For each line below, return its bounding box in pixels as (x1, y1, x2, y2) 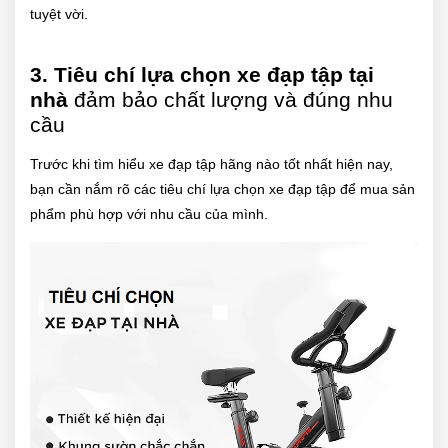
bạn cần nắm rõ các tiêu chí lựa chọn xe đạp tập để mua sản (30, 181, 415, 198)
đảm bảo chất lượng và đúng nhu (74, 88, 393, 112)
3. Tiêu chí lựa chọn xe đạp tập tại (30, 63, 374, 87)
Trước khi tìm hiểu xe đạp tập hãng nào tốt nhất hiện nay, (30, 156, 393, 173)
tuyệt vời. (30, 6, 88, 23)
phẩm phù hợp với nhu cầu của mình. (30, 206, 268, 223)
